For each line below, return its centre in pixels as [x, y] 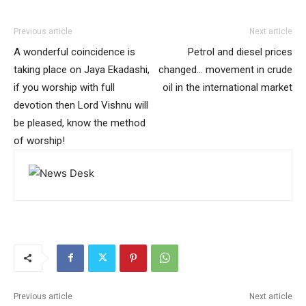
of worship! [39, 140]
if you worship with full [64, 87]
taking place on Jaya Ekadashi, [82, 69]
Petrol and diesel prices [240, 52]
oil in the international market [227, 87]
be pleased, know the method [80, 123]
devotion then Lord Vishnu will [81, 105]
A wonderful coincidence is [74, 52]
